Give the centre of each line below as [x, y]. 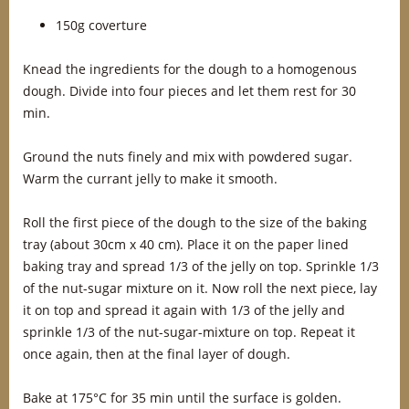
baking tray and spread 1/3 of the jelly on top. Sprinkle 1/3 [201, 266]
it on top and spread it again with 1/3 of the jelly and [184, 310]
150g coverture [101, 25]
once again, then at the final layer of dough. [157, 354]
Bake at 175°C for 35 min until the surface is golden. [182, 398]
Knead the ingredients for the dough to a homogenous [190, 69]
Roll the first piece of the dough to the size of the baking [195, 222]
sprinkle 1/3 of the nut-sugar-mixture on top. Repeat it [189, 332]
